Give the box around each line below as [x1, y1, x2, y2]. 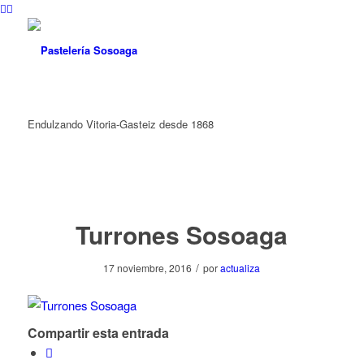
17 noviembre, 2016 [103, 261, 193, 275]
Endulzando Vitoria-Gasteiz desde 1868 [27, 116, 214, 132]
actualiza [220, 261, 261, 275]
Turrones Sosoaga [76, 217, 288, 253]
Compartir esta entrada [27, 323, 169, 342]
